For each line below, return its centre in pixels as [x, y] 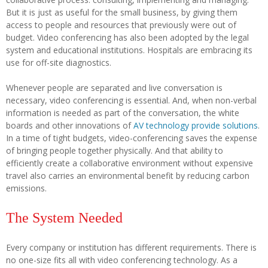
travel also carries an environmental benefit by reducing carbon [128, 175]
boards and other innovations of [70, 125]
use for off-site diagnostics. [59, 62]
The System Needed [64, 217]
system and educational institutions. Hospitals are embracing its [129, 50]
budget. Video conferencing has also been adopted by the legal [127, 37]
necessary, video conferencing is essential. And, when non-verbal [131, 100]
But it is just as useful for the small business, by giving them [122, 12]
